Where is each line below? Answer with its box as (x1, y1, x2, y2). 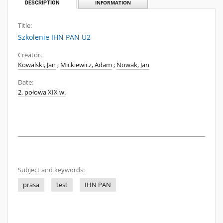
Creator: (18, 51, 42, 59)
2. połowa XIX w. (18, 88, 66, 97)
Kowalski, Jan (18, 61, 56, 69)
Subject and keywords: (18, 166, 85, 174)
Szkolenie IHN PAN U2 (18, 32, 91, 42)
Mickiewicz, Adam (60, 61, 112, 69)
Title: (18, 21, 32, 30)
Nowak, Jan (116, 61, 149, 69)
